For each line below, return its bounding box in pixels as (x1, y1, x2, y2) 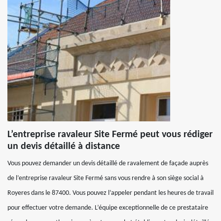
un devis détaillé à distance (7, 141, 120, 151)
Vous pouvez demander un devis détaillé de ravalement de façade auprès (7, 159, 208, 167)
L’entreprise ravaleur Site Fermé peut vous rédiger (7, 129, 213, 140)
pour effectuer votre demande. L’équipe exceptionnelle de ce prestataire (7, 204, 208, 212)
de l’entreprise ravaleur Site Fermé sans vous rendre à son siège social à (7, 174, 204, 182)
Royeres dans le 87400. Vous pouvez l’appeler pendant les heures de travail (7, 189, 214, 197)
